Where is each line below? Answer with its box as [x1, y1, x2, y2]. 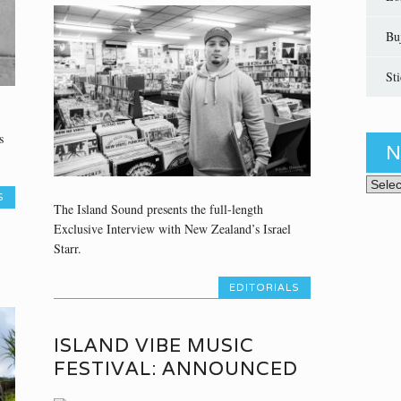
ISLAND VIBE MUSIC [53, 332, 254, 357]
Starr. [53, 240, 81, 258]
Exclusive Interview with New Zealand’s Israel [53, 220, 291, 238]
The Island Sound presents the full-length [53, 200, 263, 218]
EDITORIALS [229, 281, 300, 294]
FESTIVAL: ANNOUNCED [53, 355, 298, 380]
